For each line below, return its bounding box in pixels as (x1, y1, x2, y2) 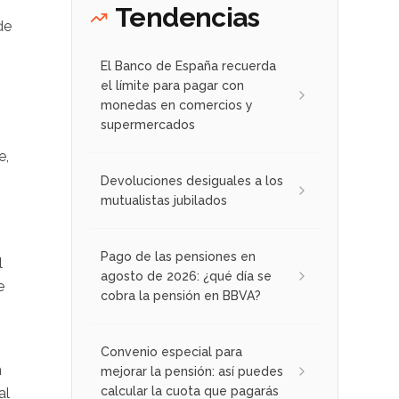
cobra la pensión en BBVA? (101, 289, 261, 303)
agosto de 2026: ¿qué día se (101, 269, 272, 283)
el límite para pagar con (101, 78, 244, 93)
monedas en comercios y (101, 98, 253, 112)
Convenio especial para (101, 345, 242, 359)
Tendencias (115, 2, 259, 33)
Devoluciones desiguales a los (101, 174, 283, 188)
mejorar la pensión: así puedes (101, 364, 283, 379)
